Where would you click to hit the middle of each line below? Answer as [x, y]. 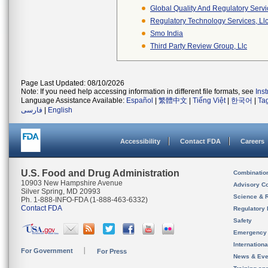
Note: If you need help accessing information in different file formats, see [138, 92]
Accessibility [140, 141]
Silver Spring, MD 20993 [61, 191]
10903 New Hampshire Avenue [72, 183]
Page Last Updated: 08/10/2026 [73, 83]
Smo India [167, 33]
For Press [112, 251]
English [60, 110]
